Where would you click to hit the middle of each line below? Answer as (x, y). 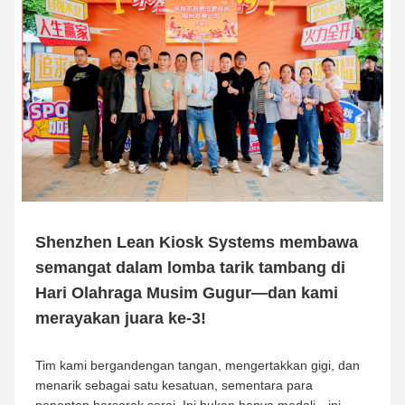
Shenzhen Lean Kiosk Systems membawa (197, 242)
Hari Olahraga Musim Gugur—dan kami (187, 292)
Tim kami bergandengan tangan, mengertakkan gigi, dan (198, 365)
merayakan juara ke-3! (121, 318)
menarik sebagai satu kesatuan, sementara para (174, 385)
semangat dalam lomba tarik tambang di (190, 267)
